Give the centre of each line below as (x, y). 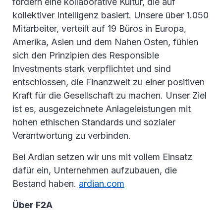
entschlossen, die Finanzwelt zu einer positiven (109, 82)
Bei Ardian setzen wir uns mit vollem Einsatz (102, 157)
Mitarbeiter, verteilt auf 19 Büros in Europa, (99, 29)
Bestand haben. (46, 184)
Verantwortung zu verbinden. (72, 136)
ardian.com (102, 184)
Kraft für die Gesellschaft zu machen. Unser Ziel (110, 96)
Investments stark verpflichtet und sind (92, 69)
